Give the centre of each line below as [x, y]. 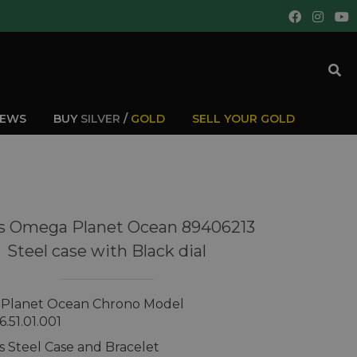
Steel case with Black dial [107, 251]
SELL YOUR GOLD [243, 118]
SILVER [100, 118]
